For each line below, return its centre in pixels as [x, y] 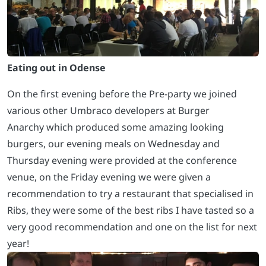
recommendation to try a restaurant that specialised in [130, 193]
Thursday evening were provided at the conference [122, 160]
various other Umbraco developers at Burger [108, 110]
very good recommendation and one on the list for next [132, 227]
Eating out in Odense [56, 67]
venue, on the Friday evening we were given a [109, 177]
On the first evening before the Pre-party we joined [122, 94]
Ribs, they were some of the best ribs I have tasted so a [131, 210]
